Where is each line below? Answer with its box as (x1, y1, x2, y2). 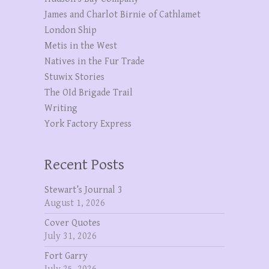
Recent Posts (44, 155, 124, 174)
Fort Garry (44, 250, 88, 262)
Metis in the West (44, 40, 117, 52)
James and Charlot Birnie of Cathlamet (44, 8, 201, 20)
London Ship (44, 24, 97, 36)
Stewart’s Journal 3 (44, 184, 122, 196)
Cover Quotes (44, 217, 100, 229)
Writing (44, 102, 77, 114)
